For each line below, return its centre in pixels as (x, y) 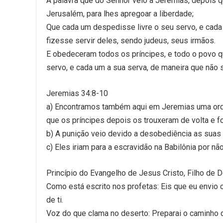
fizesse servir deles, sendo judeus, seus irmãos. (131, 41)
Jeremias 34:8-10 (77, 93)
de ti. (55, 200)
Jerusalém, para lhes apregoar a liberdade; (120, 14)
